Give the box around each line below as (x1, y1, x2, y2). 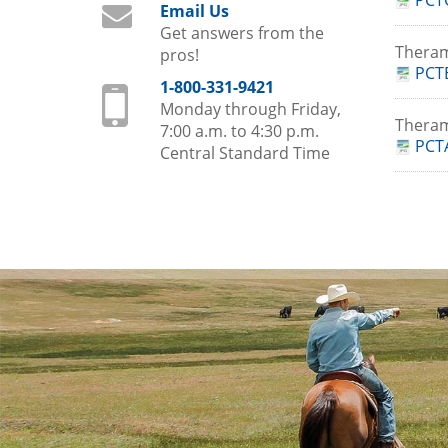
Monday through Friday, (159, 98, 341, 120)
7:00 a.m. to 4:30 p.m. (159, 120, 319, 142)
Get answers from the (159, 22, 324, 44)
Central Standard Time (159, 142, 330, 164)
